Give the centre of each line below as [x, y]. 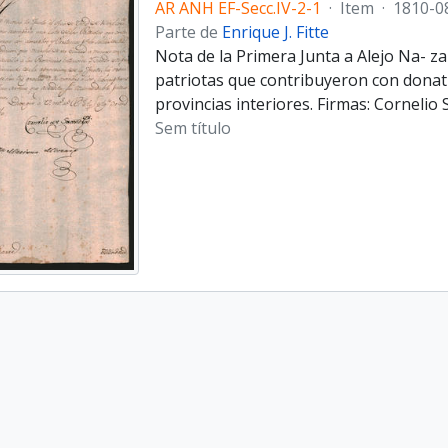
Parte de [188, 32]
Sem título [192, 128]
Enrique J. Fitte [275, 32]
